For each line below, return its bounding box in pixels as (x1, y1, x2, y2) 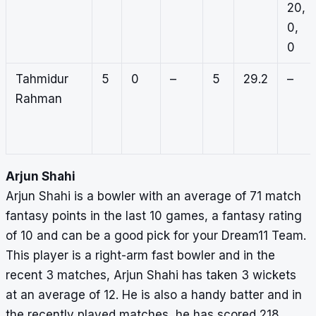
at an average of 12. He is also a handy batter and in (6, 288, 302, 303)
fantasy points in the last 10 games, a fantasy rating (6, 209, 302, 224)
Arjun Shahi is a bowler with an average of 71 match (6, 189, 301, 204)
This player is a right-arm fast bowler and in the (6, 248, 275, 263)
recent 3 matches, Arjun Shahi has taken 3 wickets (6, 268, 296, 283)
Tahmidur (15, 72, 68, 87)
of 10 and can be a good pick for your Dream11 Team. (6, 229, 306, 243)
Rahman (15, 92, 62, 107)
